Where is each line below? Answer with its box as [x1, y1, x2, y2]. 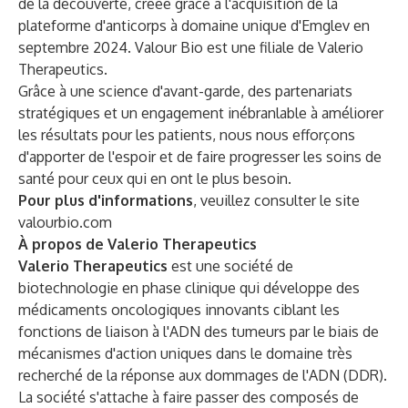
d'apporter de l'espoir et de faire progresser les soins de [18, 148, 382, 166]
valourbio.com [18, 213, 112, 231]
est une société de [168, 257, 293, 275]
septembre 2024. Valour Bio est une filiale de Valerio [18, 38, 363, 56]
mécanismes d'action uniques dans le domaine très [18, 344, 352, 362]
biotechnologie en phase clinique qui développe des [18, 279, 360, 297]
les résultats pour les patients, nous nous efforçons [18, 126, 355, 144]
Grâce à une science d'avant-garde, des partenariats [18, 82, 352, 100]
